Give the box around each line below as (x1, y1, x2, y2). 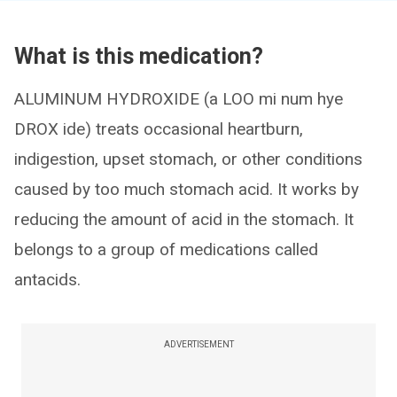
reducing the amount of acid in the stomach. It (14, 209, 354, 230)
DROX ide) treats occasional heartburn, (14, 119, 303, 139)
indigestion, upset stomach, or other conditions (14, 149, 362, 169)
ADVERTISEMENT (163, 339, 234, 349)
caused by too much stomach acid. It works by (14, 179, 359, 199)
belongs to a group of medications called (14, 239, 318, 260)
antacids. (14, 269, 81, 290)
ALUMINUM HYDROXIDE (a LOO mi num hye (14, 89, 343, 109)
